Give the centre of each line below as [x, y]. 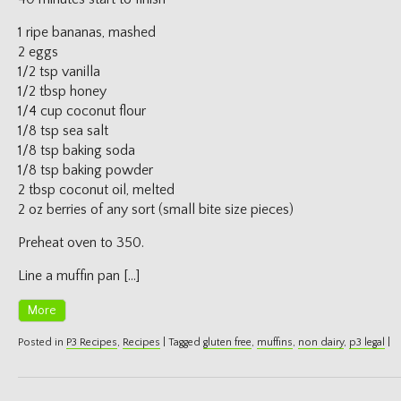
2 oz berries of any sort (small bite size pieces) [156, 209]
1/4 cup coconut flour [82, 111]
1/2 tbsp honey [62, 91]
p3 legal [367, 342]
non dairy [321, 342]
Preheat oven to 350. [81, 243]
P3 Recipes [92, 342]
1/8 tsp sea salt [63, 131]
